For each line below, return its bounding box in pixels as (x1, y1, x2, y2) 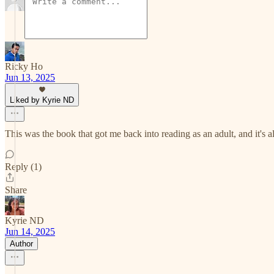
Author (10, 239, 33, 248)
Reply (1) (5, 161, 42, 172)
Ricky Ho (5, 61, 43, 72)
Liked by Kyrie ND (10, 95, 74, 105)
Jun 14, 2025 (5, 226, 55, 237)
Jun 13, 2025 (5, 72, 55, 83)
